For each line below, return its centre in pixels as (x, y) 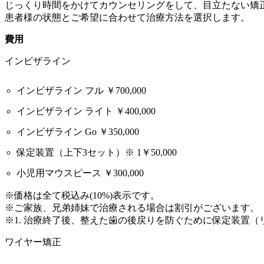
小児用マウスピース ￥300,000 (80, 173)
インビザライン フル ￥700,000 (81, 90)
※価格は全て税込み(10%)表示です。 (82, 195)
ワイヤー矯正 (33, 242)
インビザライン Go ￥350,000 (78, 132)
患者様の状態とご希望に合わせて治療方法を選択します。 (127, 17)
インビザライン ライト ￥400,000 (86, 111)
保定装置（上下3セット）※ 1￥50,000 (97, 152)
